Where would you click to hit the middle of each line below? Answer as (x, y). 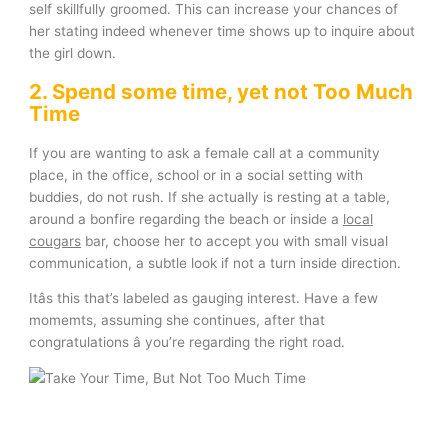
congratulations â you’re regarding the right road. (187, 342)
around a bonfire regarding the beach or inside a (186, 218)
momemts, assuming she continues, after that (177, 320)
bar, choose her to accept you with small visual (235, 240)
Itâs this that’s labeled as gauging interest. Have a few (204, 298)
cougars (55, 240)
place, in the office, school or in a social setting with (196, 174)
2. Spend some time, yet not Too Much (221, 91)
